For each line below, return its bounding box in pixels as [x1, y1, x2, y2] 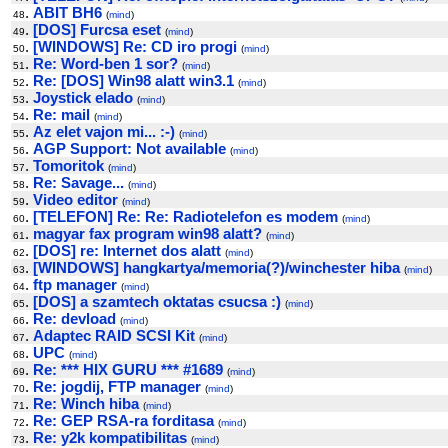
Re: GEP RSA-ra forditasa [33, 412, 214, 429]
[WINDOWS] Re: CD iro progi [33, 38, 237, 55]
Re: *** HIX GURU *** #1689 [33, 361, 223, 378]
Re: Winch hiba [33, 395, 139, 412]
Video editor [33, 191, 118, 208]
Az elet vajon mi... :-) [33, 123, 175, 140]
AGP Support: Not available [33, 140, 226, 157]
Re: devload [33, 310, 116, 327]
